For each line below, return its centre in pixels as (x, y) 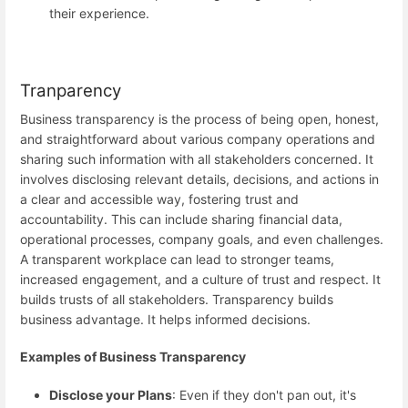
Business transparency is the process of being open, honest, (199, 119)
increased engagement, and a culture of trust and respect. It (200, 280)
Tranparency (71, 91)
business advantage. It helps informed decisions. (165, 320)
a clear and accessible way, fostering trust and (159, 199)
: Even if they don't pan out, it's (264, 394)
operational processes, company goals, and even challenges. (202, 240)
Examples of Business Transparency (133, 357)
